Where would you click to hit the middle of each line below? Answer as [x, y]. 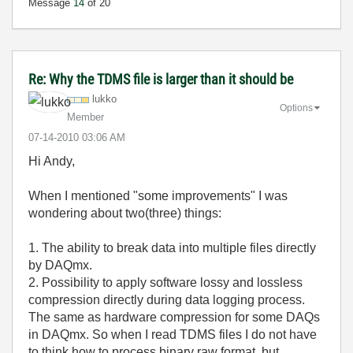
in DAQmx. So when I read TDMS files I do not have [173, 334]
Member [85, 117]
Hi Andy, [52, 161]
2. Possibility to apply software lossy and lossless [165, 282]
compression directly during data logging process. [167, 300]
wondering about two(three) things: [125, 213]
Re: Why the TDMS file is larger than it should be [161, 79]
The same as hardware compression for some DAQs [174, 317]
